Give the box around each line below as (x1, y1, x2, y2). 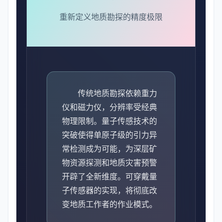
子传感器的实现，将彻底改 (62, 186, 157, 195)
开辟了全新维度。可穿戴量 (62, 172, 157, 181)
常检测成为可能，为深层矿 (62, 145, 157, 153)
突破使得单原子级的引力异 (62, 131, 157, 139)
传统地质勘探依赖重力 (78, 89, 157, 98)
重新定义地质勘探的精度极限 (59, 13, 163, 21)
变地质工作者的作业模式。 (62, 200, 157, 209)
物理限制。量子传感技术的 (62, 117, 157, 125)
